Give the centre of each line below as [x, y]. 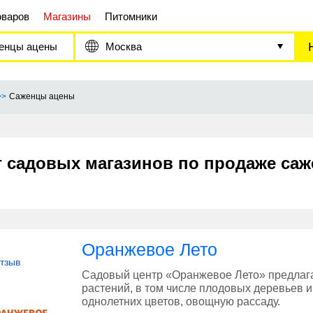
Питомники [131, 16]
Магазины [67, 16]
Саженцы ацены [42, 97]
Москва [124, 46]
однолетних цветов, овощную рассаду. [181, 302]
